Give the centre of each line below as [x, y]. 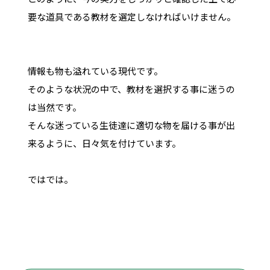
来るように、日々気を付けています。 [104, 143]
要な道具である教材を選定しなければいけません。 [131, 16]
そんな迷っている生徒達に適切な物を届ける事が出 [131, 125]
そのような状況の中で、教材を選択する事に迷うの [131, 89]
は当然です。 [54, 107]
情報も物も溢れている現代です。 [95, 71]
